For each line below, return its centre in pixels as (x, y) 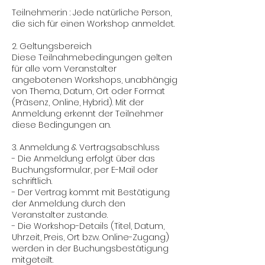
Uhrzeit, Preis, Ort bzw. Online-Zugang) (91, 237)
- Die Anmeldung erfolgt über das (83, 159)
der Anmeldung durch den (69, 203)
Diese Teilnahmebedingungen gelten (92, 57)
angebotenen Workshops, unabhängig (95, 80)
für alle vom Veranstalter (64, 69)
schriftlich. (32, 181)
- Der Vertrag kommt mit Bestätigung (91, 192)
